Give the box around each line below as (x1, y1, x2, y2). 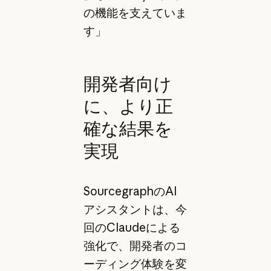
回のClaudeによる (83, 220, 180, 235)
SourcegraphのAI (83, 183, 177, 198)
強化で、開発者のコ (83, 238, 187, 253)
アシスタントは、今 (83, 201, 187, 217)
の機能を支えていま (83, 5, 187, 21)
